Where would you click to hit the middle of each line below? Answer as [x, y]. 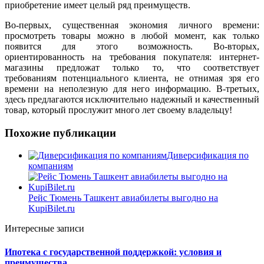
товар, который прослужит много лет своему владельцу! [118, 110]
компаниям [51, 166]
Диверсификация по [208, 156]
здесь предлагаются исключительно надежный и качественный [132, 99]
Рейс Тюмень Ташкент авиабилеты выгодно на [123, 198]
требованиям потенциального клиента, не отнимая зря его [132, 78]
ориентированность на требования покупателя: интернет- [132, 57]
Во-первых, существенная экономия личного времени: [132, 25]
